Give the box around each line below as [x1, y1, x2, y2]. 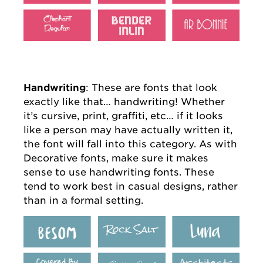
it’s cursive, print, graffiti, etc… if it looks [23, 109, 223, 122]
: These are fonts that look [86, 81, 217, 93]
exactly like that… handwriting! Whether [23, 95, 225, 107]
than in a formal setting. [23, 194, 143, 206]
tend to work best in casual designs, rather [23, 180, 238, 192]
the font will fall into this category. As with [23, 137, 237, 150]
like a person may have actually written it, [23, 123, 232, 136]
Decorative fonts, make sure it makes [23, 151, 208, 164]
